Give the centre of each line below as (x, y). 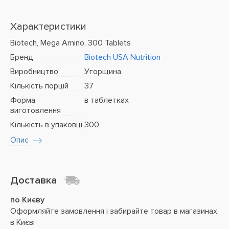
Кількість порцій (39, 86)
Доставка (33, 180)
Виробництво (34, 72)
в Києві (22, 222)
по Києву (27, 200)
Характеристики (48, 27)
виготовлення (36, 110)
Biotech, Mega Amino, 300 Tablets (71, 43)
